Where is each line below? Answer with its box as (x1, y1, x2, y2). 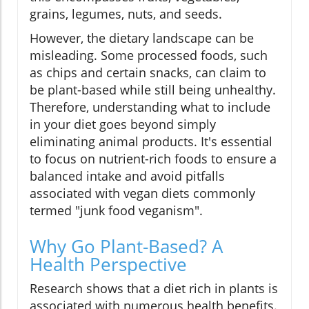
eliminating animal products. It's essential (30, 133, 272, 150)
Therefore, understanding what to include (30, 99, 270, 116)
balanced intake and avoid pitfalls (30, 168, 225, 185)
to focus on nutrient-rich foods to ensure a (30, 150, 277, 168)
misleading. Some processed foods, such (30, 47, 268, 64)
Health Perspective (30, 252, 187, 277)
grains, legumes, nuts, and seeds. (30, 6, 222, 23)
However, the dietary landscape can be (30, 30, 254, 47)
